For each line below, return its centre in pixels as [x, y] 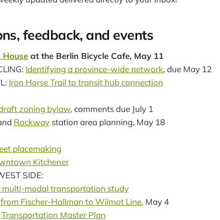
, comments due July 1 [112, 109]
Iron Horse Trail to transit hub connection [86, 82]
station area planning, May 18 [107, 122]
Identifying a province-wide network [94, 69]
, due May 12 [187, 69]
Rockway [32, 122]
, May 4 [155, 202]
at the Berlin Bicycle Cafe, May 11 [96, 56]
